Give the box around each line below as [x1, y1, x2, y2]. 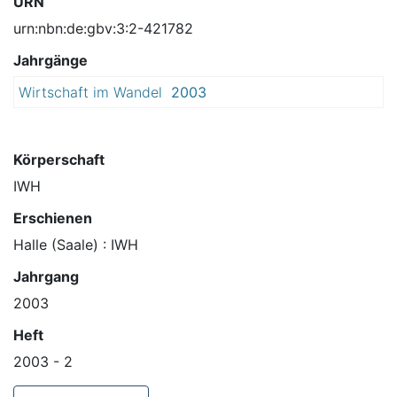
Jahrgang [13, 268, 79, 286]
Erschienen [13, 209, 92, 228]
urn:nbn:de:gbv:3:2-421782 [13, 19, 193, 38]
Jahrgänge [13, 51, 88, 70]
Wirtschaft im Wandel [19, 83, 162, 102]
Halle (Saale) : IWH [13, 236, 138, 254]
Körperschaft [13, 151, 105, 169]
